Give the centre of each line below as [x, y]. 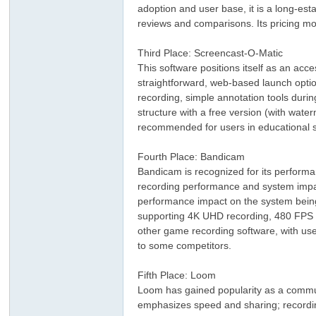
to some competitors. [185, 245]
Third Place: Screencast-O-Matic [211, 53]
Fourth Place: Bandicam [192, 157]
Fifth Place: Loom [177, 275]
